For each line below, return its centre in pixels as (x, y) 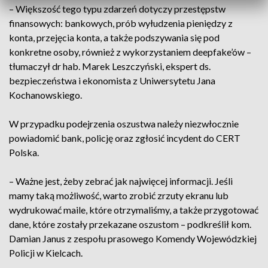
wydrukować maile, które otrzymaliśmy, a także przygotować (134, 210)
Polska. (24, 152)
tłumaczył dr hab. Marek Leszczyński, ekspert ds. (110, 66)
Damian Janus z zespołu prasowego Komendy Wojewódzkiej (133, 238)
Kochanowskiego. (45, 95)
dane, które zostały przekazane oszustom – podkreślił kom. (130, 224)
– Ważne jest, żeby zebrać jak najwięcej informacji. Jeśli (121, 181)
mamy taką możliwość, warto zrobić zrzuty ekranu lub (119, 195)
